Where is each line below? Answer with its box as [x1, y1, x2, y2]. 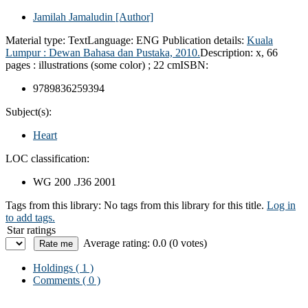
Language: [87, 34, 136, 46]
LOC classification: [5, 152, 89, 164]
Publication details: [162, 34, 247, 46]
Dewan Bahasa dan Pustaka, [49, 46, 175, 58]
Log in [267, 199, 296, 211]
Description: [200, 46, 256, 58]
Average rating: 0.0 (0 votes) [83, 236, 207, 249]
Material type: [5, 34, 68, 46]
